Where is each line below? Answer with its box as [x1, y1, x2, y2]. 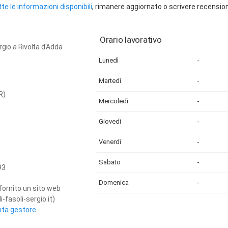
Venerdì [99, 138, 121, 146]
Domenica [99, 179, 129, 186]
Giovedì [99, 118, 121, 125]
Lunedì [99, 56, 119, 64]
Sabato [99, 158, 121, 166]
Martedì [99, 77, 121, 84]
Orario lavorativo [100, 35, 162, 45]
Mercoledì [99, 97, 128, 105]
